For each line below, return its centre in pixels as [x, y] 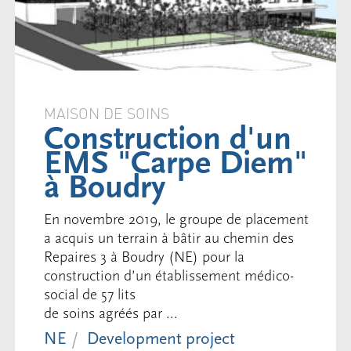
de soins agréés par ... [110, 313]
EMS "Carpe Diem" [175, 163]
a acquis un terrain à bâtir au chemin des [168, 238]
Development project [161, 339]
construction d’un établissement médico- [168, 275]
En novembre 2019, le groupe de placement [176, 219]
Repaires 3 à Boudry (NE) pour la [144, 257]
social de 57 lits [89, 294]
